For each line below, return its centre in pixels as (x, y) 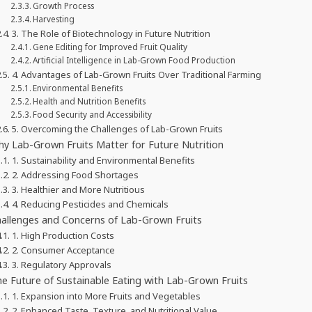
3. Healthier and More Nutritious (78, 189)
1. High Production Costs (63, 235)
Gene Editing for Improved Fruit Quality (110, 47)
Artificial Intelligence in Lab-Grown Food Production (134, 60)
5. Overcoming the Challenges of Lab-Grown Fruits (117, 128)
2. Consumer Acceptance (63, 250)
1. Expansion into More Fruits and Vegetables (106, 296)
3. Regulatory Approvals (61, 264)
